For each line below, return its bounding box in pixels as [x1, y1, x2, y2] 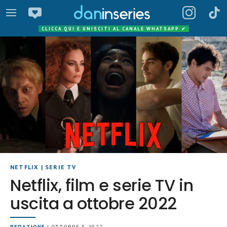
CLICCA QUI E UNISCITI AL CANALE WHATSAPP [41, 26, 181, 31]
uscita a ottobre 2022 [10, 192, 177, 215]
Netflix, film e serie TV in [10, 174, 194, 197]
